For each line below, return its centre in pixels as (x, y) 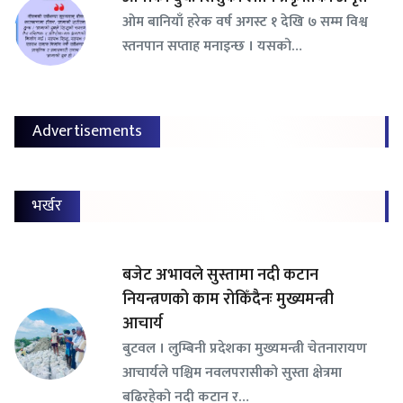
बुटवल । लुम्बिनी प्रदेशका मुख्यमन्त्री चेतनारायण (245, 349)
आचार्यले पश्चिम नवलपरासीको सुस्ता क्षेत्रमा (232, 373)
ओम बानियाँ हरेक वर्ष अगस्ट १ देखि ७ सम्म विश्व (245, 22)
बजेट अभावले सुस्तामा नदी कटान (220, 276)
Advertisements (87, 132)
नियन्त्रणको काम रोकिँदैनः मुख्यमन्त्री (228, 300)
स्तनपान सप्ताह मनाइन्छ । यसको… (212, 46)
